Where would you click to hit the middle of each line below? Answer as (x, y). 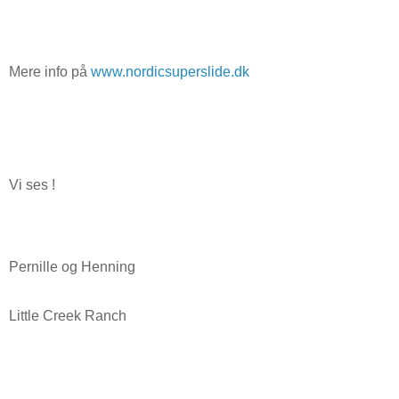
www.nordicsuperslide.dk (170, 71)
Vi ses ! (32, 185)
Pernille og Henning (72, 266)
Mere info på (50, 71)
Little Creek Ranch (68, 316)
